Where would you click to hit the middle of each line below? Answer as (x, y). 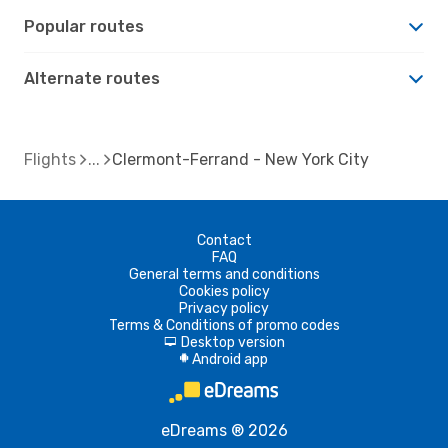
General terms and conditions (224, 274)
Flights (50, 159)
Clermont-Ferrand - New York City (240, 159)
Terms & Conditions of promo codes (224, 325)
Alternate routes (92, 78)
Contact (224, 240)
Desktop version (232, 342)
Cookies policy (224, 291)
